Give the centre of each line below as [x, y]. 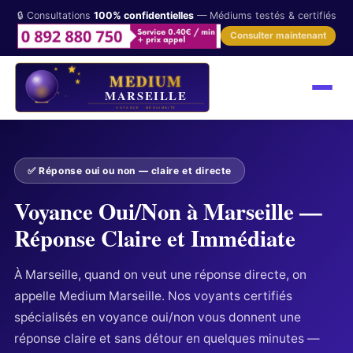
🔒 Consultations [55, 15]
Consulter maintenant [279, 36]
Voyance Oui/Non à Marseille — [168, 211]
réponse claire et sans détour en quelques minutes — [167, 338]
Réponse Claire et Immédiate [154, 238]
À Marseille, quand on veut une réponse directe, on [160, 274]
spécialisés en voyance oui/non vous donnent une [157, 317]
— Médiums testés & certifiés [265, 15]
